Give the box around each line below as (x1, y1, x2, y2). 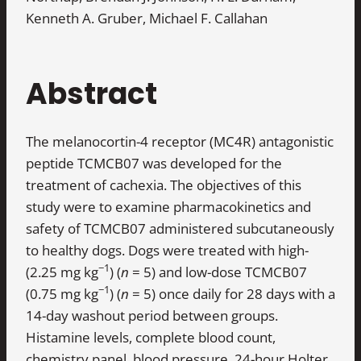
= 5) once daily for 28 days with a (129, 284, 335, 303)
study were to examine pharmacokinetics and (26, 197, 311, 216)
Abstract (26, 73, 157, 114)
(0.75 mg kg (26, 284, 98, 303)
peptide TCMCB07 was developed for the (26, 153, 282, 172)
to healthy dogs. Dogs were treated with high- (26, 240, 309, 259)
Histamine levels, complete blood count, (26, 327, 276, 346)
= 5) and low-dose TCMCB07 (129, 262, 307, 281)
